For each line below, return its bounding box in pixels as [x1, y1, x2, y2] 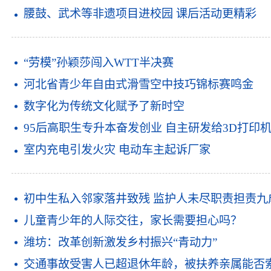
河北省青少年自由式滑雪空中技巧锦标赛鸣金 [24, 78, 254, 91]
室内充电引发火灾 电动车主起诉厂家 [24, 143, 211, 156]
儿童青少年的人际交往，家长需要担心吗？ [24, 214, 243, 227]
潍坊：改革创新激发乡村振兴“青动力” [24, 236, 218, 249]
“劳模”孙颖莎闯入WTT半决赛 [24, 56, 174, 69]
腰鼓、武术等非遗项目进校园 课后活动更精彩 [24, 7, 257, 20]
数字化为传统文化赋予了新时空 [24, 100, 185, 113]
